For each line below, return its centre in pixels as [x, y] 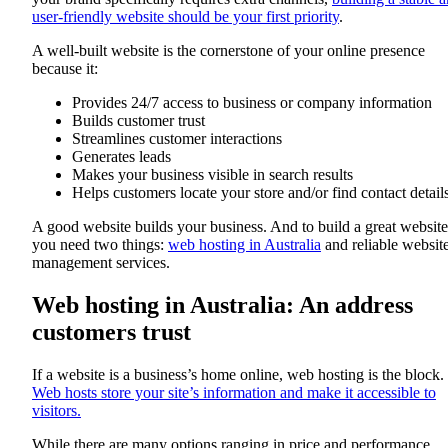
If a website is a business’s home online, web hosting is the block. [238, 374]
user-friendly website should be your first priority [185, 16]
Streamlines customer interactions [177, 138]
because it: [65, 68]
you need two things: [100, 244]
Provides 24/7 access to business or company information [252, 102]
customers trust [111, 331]
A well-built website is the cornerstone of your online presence [228, 50]
